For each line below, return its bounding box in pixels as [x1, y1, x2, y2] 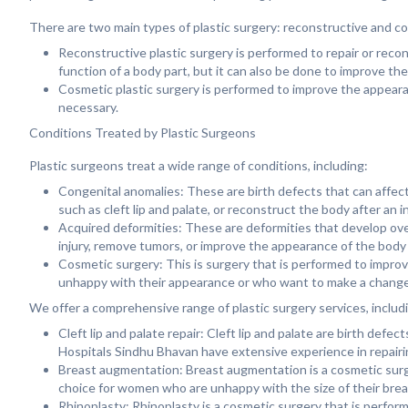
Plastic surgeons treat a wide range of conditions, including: [29, 158, 368, 173]
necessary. [58, 99, 118, 115]
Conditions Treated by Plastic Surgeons [29, 125, 256, 140]
